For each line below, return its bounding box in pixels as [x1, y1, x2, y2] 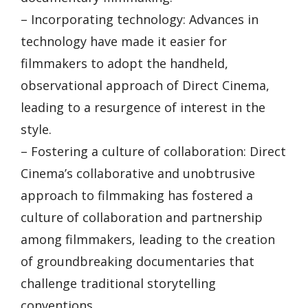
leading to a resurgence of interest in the [21, 98, 265, 115]
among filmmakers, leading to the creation [21, 230, 275, 247]
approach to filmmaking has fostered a [21, 186, 253, 203]
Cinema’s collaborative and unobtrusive [21, 164, 255, 181]
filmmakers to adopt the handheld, [21, 54, 228, 71]
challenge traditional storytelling [21, 274, 216, 291]
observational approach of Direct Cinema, [21, 76, 269, 93]
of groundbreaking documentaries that [21, 252, 254, 269]
